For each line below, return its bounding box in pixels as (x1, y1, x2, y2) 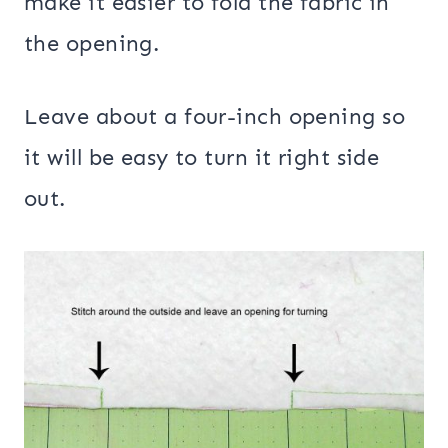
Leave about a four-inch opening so (24, 103, 405, 131)
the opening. (24, 30, 160, 58)
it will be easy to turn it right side (24, 144, 380, 172)
